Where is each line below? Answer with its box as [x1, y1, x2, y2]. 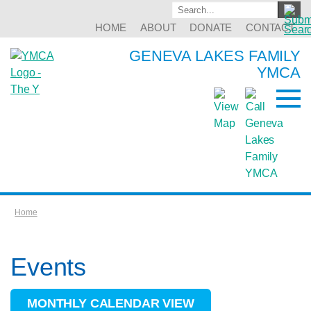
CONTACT [246, 22, 295, 33]
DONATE [190, 22, 233, 33]
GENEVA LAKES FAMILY [129, 47, 301, 65]
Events [10, 253, 87, 281]
